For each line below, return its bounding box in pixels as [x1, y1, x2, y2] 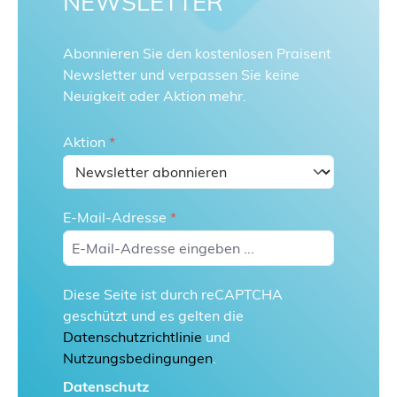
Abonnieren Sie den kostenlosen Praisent [63, 44, 331, 62]
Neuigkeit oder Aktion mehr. [63, 87, 246, 105]
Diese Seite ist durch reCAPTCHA [63, 285, 283, 303]
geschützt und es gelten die [63, 307, 244, 324]
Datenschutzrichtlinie [63, 328, 202, 346]
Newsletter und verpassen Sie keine [63, 66, 300, 83]
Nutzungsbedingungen [63, 349, 213, 367]
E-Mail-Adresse [63, 208, 170, 226]
